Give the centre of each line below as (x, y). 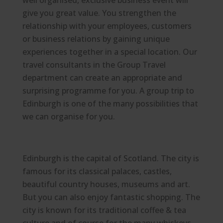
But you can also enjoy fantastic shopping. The (111, 197)
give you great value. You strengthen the (99, 13)
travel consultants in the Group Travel (94, 65)
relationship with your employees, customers (107, 26)
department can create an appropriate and (102, 78)
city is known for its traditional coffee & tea (104, 210)
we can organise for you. (68, 117)
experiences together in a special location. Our (110, 52)
